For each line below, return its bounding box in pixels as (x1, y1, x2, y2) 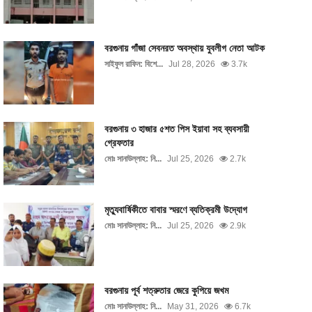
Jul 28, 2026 (168, 59, 215, 69)
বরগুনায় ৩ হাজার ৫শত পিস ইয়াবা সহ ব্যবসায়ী (104, 123, 249, 134)
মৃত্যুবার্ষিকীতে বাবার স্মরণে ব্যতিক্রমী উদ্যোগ (104, 204, 247, 215)
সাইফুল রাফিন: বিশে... (104, 59, 163, 69)
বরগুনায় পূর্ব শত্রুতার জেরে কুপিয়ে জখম (104, 285, 228, 296)
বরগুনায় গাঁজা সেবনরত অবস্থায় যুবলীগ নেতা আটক (104, 42, 265, 54)
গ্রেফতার (104, 137, 134, 148)
